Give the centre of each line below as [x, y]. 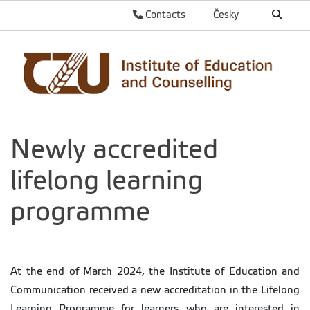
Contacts [164, 15]
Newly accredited [114, 149]
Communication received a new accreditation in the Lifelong [155, 290]
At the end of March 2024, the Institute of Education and [155, 272]
